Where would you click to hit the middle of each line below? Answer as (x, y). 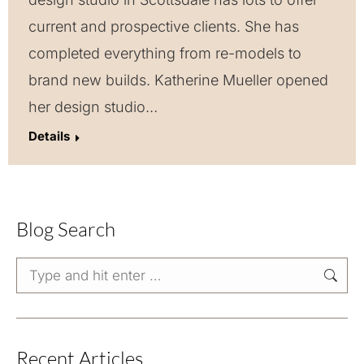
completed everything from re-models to (165, 53)
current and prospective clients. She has (164, 26)
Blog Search (66, 229)
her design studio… (93, 107)
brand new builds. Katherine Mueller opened (178, 80)
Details (49, 136)
